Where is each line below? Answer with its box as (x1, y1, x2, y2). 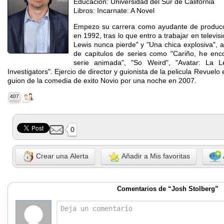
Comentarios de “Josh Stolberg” (116, 184, 218, 192)
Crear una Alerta (34, 151, 88, 160)
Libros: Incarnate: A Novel (73, 6, 154, 14)
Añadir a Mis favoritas (119, 151, 190, 160)
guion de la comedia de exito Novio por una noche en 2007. (7, 76, 196, 84)
